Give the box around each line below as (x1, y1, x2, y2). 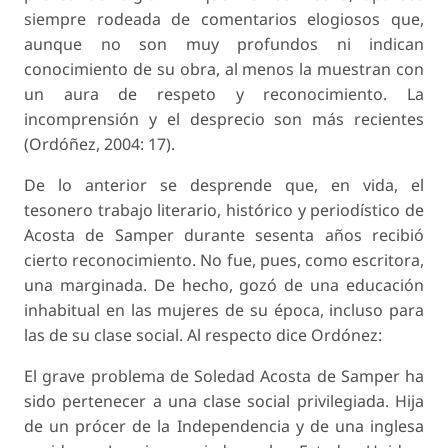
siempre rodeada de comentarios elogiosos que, (24, 8, 424, 31)
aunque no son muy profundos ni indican (24, 33, 424, 56)
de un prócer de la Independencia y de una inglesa (24, 415, 424, 438)
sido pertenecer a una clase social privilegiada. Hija (24, 390, 424, 413)
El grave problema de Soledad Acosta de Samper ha (24, 365, 424, 388)
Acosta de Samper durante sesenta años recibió (24, 224, 424, 247)
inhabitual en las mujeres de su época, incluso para (24, 299, 424, 322)
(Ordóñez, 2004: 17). (24, 133, 175, 156)
